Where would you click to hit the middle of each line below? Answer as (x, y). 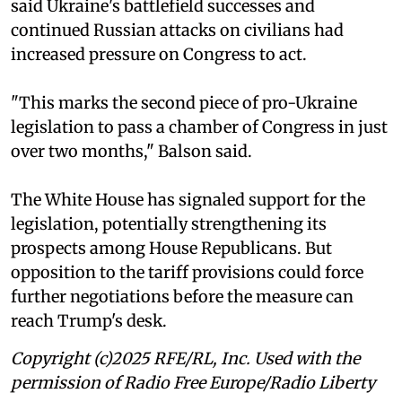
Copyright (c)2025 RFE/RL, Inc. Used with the (185, 359)
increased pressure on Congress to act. (159, 55)
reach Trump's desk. (89, 321)
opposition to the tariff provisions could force (187, 273)
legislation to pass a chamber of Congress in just (199, 127)
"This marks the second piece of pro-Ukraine (184, 103)
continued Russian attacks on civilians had (177, 31)
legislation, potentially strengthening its (169, 224)
